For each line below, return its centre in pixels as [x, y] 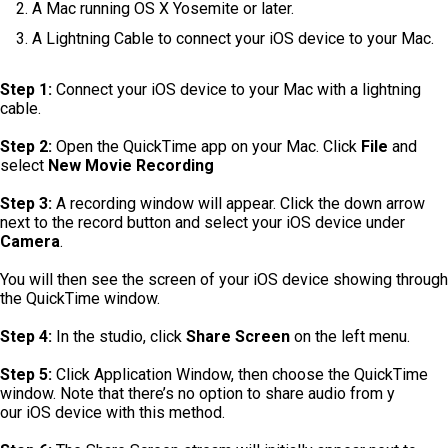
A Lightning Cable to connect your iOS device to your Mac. [233, 38]
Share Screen [238, 336]
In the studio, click [119, 336]
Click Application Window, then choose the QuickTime [240, 374]
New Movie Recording [131, 165]
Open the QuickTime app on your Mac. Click [206, 146]
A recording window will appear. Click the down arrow [238, 203]
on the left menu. [350, 336]
